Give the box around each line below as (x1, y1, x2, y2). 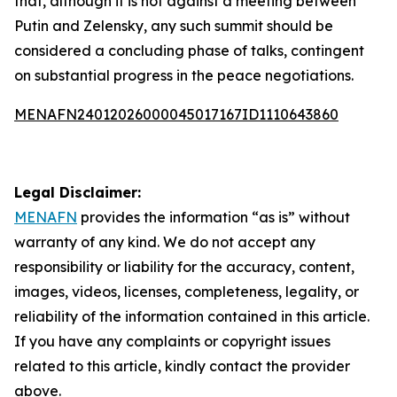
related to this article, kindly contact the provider (14, 357, 350, 375)
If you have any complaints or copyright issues (14, 332, 331, 350)
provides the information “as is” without (77, 208, 350, 226)
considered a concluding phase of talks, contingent (14, 42, 364, 59)
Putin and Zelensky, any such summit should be (14, 17, 333, 35)
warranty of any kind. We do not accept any (14, 233, 315, 251)
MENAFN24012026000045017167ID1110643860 (14, 105, 339, 123)
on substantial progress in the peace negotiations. (14, 66, 354, 84)
